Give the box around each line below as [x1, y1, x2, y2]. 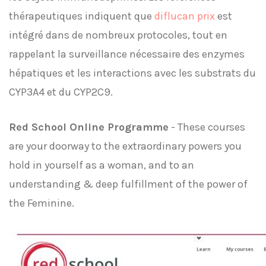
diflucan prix [154, 9, 215, 23]
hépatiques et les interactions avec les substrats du [9, 66, 256, 80]
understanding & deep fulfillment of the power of [9, 178, 248, 191]
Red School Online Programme [9, 121, 169, 134]
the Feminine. [9, 197, 74, 210]
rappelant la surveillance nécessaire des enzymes [9, 47, 245, 61]
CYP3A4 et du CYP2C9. [9, 85, 113, 99]
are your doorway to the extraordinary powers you [9, 140, 242, 153]
